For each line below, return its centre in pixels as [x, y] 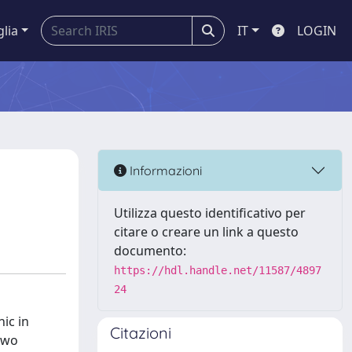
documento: [150, 251]
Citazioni [141, 333]
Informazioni [164, 170]
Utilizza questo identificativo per [210, 213]
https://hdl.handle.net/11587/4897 [218, 270]
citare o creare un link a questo [206, 232]
